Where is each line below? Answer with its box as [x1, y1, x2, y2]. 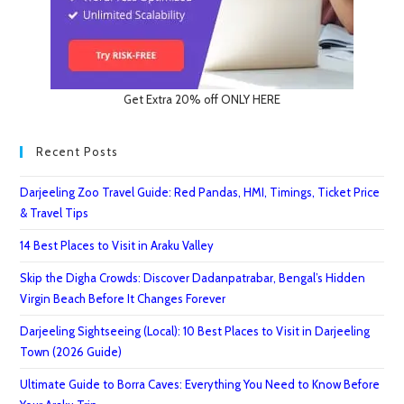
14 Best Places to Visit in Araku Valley [20, 238, 215, 253]
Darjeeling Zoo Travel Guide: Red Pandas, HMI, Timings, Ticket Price [20, 185, 381, 200]
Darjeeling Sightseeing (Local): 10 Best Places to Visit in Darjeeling [20, 324, 371, 339]
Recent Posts [36, 144, 119, 160]
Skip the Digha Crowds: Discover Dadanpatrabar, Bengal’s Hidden [20, 271, 366, 286]
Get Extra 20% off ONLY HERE [124, 92, 280, 107]
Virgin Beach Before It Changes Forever [20, 291, 226, 307]
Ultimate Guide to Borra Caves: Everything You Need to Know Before [20, 377, 381, 392]
